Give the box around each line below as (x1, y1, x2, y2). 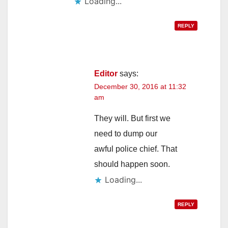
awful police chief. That (94, 144, 177, 153)
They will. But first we (94, 113, 170, 123)
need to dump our (94, 129, 157, 138)
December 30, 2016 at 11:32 (94, 82, 186, 91)
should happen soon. (94, 159, 170, 168)
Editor (94, 69, 118, 78)
